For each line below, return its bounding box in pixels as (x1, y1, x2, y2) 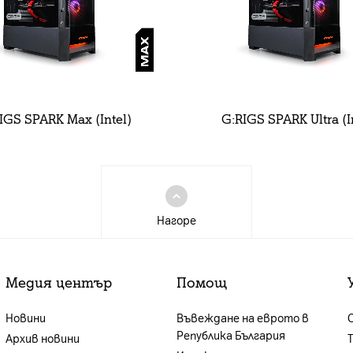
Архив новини (5, 333, 80, 346)
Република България (176, 329, 285, 343)
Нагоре (157, 214, 196, 228)
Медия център (5, 274, 112, 292)
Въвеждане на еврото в (176, 312, 309, 325)
